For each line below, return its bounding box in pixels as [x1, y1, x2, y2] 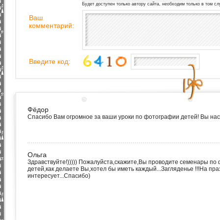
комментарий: [29, 22, 74, 29]
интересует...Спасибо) [27, 172, 90, 179]
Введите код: [29, 57, 70, 65]
